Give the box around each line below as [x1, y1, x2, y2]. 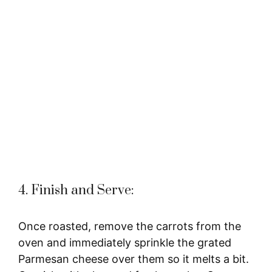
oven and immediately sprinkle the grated [18, 236, 231, 249]
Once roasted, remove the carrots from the [18, 219, 241, 233]
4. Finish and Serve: [18, 182, 134, 199]
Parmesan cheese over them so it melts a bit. [18, 252, 249, 265]
